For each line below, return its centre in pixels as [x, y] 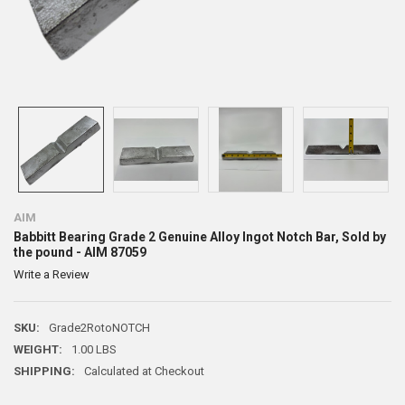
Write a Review [51, 274]
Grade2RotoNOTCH [99, 328]
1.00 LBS [94, 349]
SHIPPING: [44, 371]
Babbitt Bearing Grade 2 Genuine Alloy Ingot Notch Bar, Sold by [199, 236]
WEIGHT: [38, 349]
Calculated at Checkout [144, 371]
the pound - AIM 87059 [80, 252]
